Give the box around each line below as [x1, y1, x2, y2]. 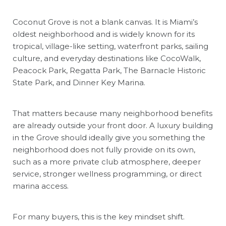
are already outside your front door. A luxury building [13, 120, 213, 130]
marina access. [13, 181, 69, 191]
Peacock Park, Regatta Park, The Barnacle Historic [13, 65, 206, 75]
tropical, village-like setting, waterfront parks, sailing [13, 41, 208, 51]
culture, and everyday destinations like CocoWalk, [13, 53, 201, 63]
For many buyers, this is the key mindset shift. [13, 211, 185, 221]
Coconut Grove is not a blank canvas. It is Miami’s [13, 17, 198, 27]
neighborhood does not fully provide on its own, [13, 144, 195, 154]
